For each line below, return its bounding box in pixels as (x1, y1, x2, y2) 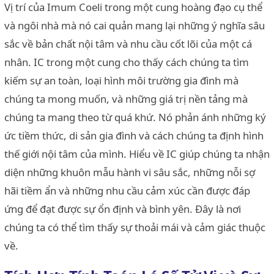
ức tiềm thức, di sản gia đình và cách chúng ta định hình (4, 128, 264, 143)
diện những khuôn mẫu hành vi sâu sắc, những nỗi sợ (4, 165, 255, 179)
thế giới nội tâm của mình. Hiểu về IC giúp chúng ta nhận (4, 146, 270, 161)
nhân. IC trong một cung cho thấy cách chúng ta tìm (4, 54, 249, 69)
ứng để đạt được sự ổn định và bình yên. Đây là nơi (4, 201, 241, 216)
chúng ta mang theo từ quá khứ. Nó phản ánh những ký (4, 109, 266, 124)
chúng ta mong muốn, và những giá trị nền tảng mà (4, 91, 248, 106)
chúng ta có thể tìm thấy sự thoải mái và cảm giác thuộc (4, 220, 265, 234)
